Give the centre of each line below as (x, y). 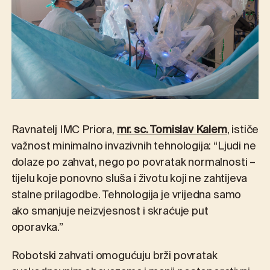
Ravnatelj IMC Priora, (64, 130)
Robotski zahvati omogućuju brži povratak (114, 256)
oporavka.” (37, 228)
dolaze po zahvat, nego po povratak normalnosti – (133, 163)
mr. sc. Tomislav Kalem (172, 130)
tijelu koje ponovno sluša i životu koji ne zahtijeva (129, 179)
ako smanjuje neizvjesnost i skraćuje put (110, 212)
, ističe (243, 130)
